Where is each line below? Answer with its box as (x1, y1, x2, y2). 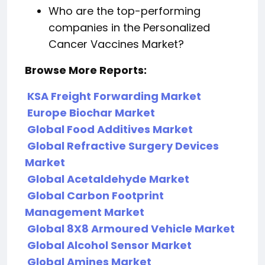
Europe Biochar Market (27, 105, 155, 120)
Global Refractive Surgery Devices (27, 138, 219, 153)
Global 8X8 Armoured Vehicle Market (27, 221, 235, 236)
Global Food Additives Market (27, 122, 193, 137)
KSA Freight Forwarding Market (27, 89, 201, 104)
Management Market (25, 205, 144, 219)
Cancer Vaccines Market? (49, 37, 184, 51)
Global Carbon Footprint (27, 188, 164, 203)
